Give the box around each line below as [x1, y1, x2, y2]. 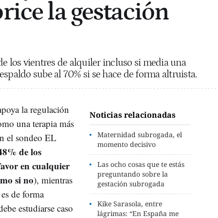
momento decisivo [97, 139, 156, 149]
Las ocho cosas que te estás [97, 159, 185, 169]
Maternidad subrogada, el [97, 129, 182, 139]
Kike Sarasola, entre [97, 199, 163, 208]
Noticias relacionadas [90, 109, 176, 120]
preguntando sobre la [97, 169, 168, 179]
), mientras [34, 173, 73, 186]
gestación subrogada [97, 179, 165, 188]
